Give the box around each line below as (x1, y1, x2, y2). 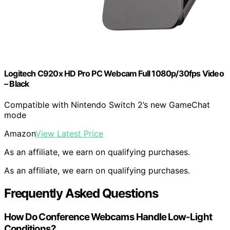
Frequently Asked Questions (4, 186, 158, 201)
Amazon (4, 128, 35, 139)
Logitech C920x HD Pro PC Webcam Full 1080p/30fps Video (4, 68, 224, 79)
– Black (4, 79, 29, 89)
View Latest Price (35, 128, 103, 139)
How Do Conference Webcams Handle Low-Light (4, 211, 212, 223)
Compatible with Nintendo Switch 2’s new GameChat (4, 100, 210, 110)
